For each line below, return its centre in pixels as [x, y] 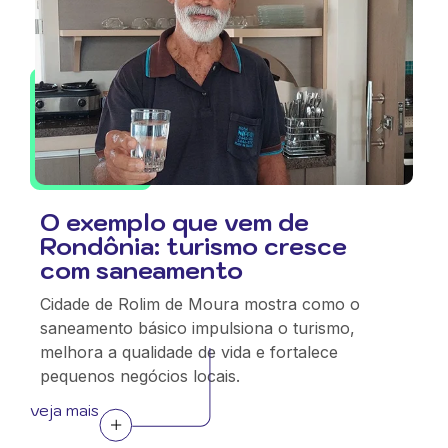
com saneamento [141, 270]
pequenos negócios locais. [140, 376]
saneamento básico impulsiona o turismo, [197, 328]
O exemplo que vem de [174, 222]
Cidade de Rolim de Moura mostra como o [200, 304]
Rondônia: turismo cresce [193, 246]
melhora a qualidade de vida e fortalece [189, 352]
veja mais [64, 410]
